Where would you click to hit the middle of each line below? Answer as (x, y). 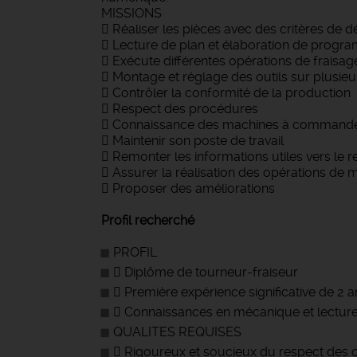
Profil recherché (148, 220)
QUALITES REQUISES (177, 332)
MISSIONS (131, 13)
